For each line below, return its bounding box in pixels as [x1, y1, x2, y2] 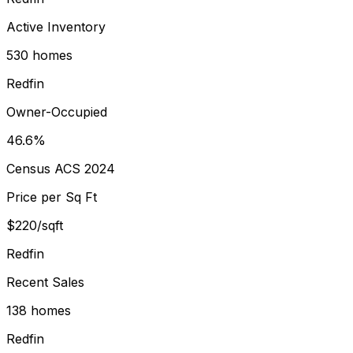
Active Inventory [6, 18, 106, 35]
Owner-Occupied [6, 103, 107, 120]
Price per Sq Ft [6, 188, 97, 205]
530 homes [6, 46, 72, 63]
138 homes [6, 302, 71, 318]
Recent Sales [6, 273, 84, 290]
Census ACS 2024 [6, 160, 115, 176]
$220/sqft [6, 217, 63, 233]
